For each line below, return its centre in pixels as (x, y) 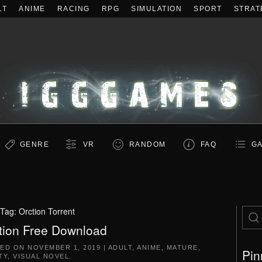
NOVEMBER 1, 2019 (64, 247)
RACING (73, 9)
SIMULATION (156, 9)
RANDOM (147, 144)
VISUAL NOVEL (41, 256)
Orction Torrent (47, 211)
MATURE (182, 247)
